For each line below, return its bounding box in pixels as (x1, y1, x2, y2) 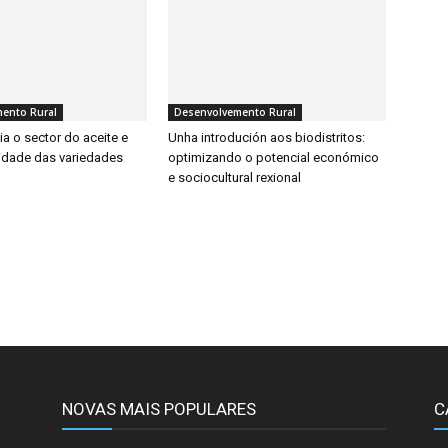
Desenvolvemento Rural (174, 105, 296, 119)
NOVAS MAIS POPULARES (62, 399, 256, 419)
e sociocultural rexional (168, 170, 301, 185)
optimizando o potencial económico (168, 150, 379, 165)
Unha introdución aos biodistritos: (168, 130, 365, 145)
